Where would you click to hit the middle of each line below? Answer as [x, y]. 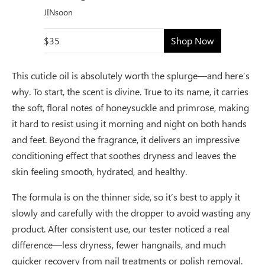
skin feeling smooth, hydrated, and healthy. [99, 171]
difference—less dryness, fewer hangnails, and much [119, 244]
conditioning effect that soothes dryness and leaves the [124, 155]
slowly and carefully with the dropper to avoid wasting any [131, 212]
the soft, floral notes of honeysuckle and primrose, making [130, 107]
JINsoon [58, 12]
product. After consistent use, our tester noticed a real [121, 228]
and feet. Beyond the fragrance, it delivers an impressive [126, 139]
